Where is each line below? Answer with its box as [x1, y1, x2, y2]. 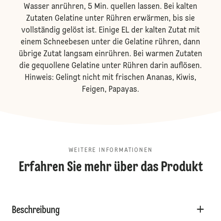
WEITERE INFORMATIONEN [68, 147, 153, 154]
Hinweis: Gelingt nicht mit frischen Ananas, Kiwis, [25, 74, 196, 82]
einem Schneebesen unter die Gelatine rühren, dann [21, 38, 200, 47]
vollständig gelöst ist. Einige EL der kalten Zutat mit [21, 27, 200, 35]
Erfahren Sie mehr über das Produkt [18, 161, 203, 175]
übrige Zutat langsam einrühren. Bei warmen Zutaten [19, 50, 202, 59]
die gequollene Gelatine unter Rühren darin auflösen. [19, 62, 202, 71]
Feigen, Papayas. [82, 86, 139, 94]
